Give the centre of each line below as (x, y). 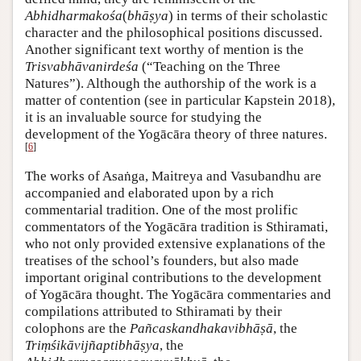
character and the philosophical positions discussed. (174, 32)
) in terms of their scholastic (248, 15)
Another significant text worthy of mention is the (164, 49)
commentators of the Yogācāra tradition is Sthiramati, (176, 226)
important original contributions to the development (173, 277)
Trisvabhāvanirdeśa (82, 66)
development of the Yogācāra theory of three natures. (176, 134)
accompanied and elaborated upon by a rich (149, 193)
